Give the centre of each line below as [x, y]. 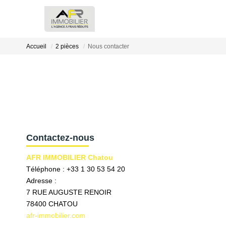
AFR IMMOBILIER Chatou [70, 157]
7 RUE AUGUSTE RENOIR [69, 192]
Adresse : [41, 181]
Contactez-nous [60, 137]
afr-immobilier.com [56, 215]
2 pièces [67, 47]
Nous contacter [108, 47]
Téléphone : [46, 169]
